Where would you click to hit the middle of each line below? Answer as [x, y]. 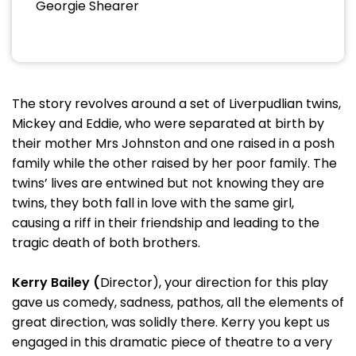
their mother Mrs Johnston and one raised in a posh [173, 143]
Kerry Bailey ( [56, 282]
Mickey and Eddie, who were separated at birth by [168, 124]
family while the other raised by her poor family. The [174, 163]
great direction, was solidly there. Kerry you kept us [171, 322]
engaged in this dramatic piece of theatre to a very [172, 342]
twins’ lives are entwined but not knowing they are [168, 183]
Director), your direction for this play [214, 282]
